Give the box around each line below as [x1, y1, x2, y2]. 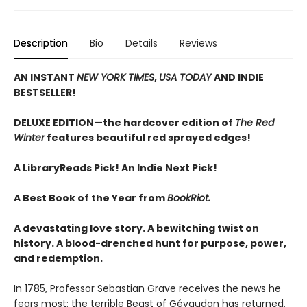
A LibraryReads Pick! [14, 160, 121, 175]
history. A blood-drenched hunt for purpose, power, [14, 236, 286, 250]
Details [125, 36, 158, 50]
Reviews [180, 36, 217, 50]
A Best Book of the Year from [14, 191, 167, 205]
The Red [235, 115, 274, 130]
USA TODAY [159, 70, 214, 84]
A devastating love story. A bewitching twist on [14, 221, 259, 235]
